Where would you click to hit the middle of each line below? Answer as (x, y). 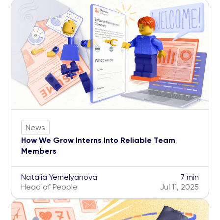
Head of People (49, 187)
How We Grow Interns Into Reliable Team (98, 140)
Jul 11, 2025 (179, 187)
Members (39, 151)
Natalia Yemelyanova (59, 177)
